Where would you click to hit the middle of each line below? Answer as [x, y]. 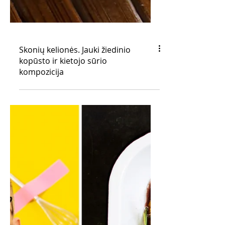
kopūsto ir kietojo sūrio [63, 173]
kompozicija [41, 184]
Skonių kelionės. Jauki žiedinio [75, 162]
